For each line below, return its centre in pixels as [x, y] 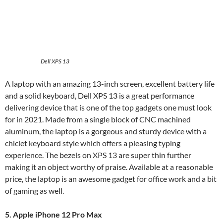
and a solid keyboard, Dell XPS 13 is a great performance [100, 95]
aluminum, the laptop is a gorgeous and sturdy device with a [106, 131]
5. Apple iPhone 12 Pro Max [54, 214]
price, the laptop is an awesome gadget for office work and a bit [111, 178]
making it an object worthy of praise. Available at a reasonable [109, 166]
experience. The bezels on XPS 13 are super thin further [98, 155]
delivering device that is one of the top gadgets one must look [108, 107]
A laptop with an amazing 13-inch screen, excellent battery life [110, 83]
